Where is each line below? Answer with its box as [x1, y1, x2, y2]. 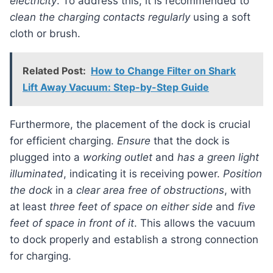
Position [223, 168, 262, 180]
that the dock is [151, 135, 230, 147]
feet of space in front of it [10, 217, 134, 230]
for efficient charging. [10, 135, 117, 147]
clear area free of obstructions [76, 184, 224, 197]
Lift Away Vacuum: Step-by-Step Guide [23, 81, 209, 94]
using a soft [190, 11, 250, 24]
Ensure [117, 135, 151, 147]
